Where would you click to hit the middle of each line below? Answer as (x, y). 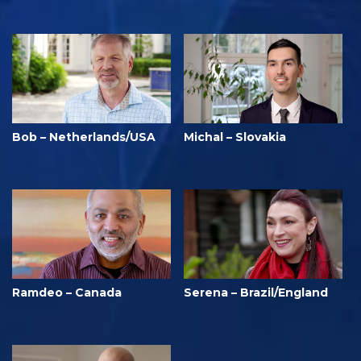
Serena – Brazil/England (256, 292)
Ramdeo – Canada (67, 292)
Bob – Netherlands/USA (84, 137)
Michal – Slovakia (235, 137)
